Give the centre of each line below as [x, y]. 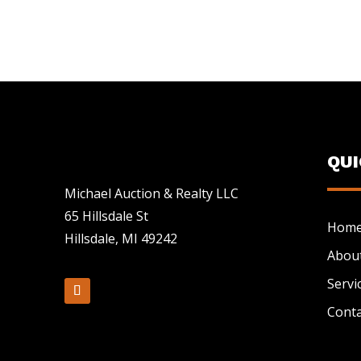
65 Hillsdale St [106, 216]
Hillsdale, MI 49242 [120, 239]
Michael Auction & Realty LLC [151, 194]
